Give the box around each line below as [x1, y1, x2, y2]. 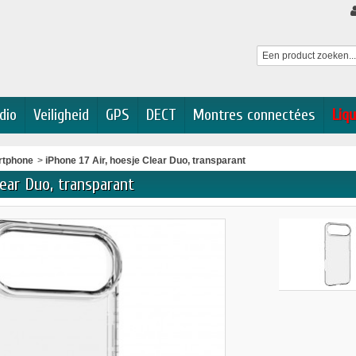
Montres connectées [193, 106, 315, 124]
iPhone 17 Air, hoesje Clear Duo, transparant [45, 155, 246, 166]
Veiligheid [33, 106, 89, 124]
